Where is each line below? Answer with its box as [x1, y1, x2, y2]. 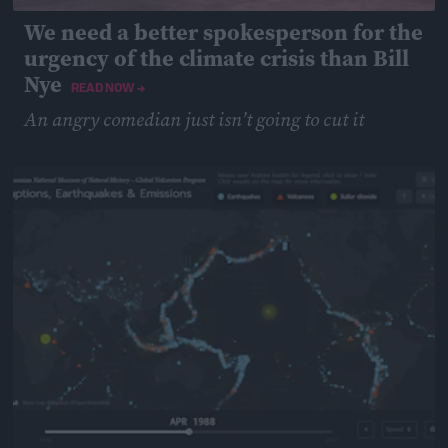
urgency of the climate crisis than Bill [24, 42, 409, 74]
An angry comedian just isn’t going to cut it [24, 105, 364, 132]
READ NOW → [70, 82, 145, 95]
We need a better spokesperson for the [24, 16, 423, 48]
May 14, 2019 [24, 149, 93, 162]
